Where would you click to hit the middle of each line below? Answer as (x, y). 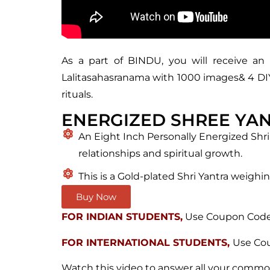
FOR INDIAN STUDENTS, (122, 217)
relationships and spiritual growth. (160, 154)
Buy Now (96, 197)
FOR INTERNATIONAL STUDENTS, (146, 242)
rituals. (77, 94)
